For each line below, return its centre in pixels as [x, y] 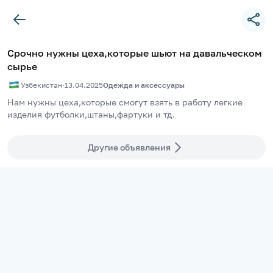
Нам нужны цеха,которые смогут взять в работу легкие [125, 102]
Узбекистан [41, 85]
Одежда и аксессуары [144, 85]
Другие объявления [129, 147]
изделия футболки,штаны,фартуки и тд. [91, 114]
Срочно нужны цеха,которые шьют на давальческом [135, 53]
